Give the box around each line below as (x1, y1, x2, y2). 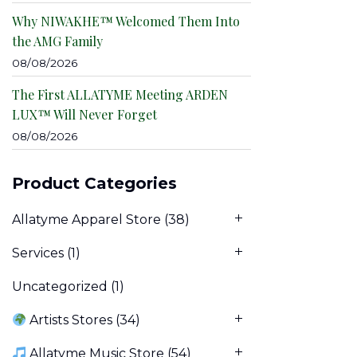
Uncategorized (12, 279, 108, 295)
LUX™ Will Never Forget (12, 106, 157, 124)
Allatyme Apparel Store (12, 212, 161, 228)
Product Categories (12, 174, 177, 194)
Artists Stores (26, 312, 113, 328)
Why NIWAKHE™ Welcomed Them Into (12, 13, 240, 30)
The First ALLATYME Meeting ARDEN (12, 86, 228, 104)
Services (12, 245, 64, 261)
